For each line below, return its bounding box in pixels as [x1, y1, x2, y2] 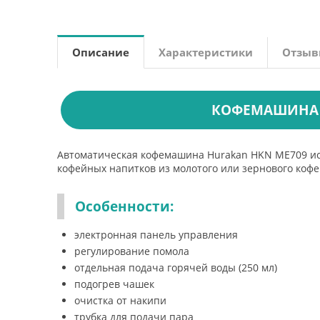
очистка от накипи [74, 294, 166, 307]
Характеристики [159, 45, 253, 59]
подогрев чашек [74, 277, 154, 291]
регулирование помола [74, 244, 189, 258]
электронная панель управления [74, 228, 238, 241]
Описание [72, 45, 129, 59]
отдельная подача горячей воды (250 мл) [74, 261, 277, 274]
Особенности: [75, 197, 174, 216]
